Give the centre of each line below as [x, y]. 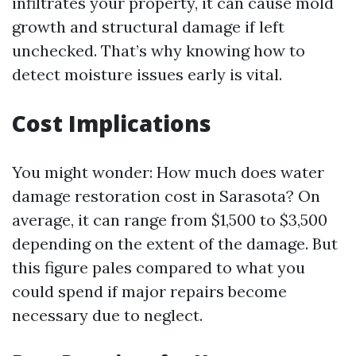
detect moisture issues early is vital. [147, 74]
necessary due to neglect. [107, 315]
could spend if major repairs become [149, 291]
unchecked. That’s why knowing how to [159, 50]
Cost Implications [112, 123]
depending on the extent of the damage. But [175, 243]
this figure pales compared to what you [159, 267]
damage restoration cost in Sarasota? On [166, 195]
